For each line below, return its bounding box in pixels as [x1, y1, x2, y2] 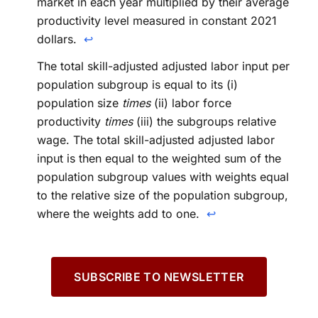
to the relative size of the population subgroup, [37, 187, 288, 202]
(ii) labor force [150, 95, 231, 110]
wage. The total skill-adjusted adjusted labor [37, 132, 275, 147]
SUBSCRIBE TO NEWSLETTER [74, 269, 244, 284]
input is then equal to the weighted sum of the [37, 150, 281, 165]
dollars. [37, 31, 80, 46]
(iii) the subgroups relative [133, 114, 276, 128]
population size [37, 95, 122, 110]
